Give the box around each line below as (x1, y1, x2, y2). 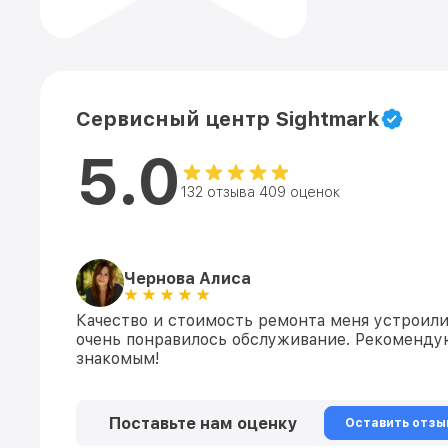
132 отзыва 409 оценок (181, 184, 340, 200)
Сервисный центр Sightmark (76, 107, 380, 131)
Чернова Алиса (124, 268, 251, 288)
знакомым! (76, 349, 160, 368)
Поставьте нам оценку (108, 413, 298, 433)
